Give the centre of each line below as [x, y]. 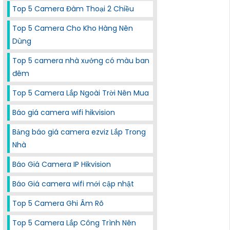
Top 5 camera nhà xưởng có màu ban [81, 61]
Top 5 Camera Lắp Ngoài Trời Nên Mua [81, 93]
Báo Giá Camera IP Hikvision [62, 164]
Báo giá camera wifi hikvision [64, 112]
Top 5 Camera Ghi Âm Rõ [58, 203]
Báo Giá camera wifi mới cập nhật [73, 184]
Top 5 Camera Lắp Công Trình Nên [74, 223]
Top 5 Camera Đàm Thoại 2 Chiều [73, 9]
